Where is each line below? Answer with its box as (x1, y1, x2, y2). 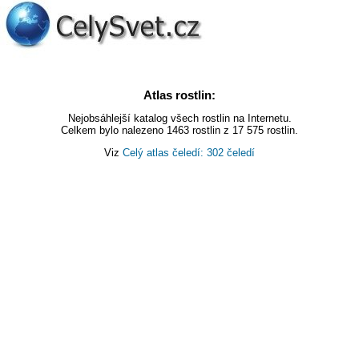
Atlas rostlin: (143, 88, 216, 103)
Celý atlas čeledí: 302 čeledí (123, 147, 255, 159)
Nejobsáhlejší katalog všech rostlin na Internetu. (67, 112, 292, 125)
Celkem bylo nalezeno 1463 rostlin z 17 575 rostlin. (61, 124, 298, 137)
